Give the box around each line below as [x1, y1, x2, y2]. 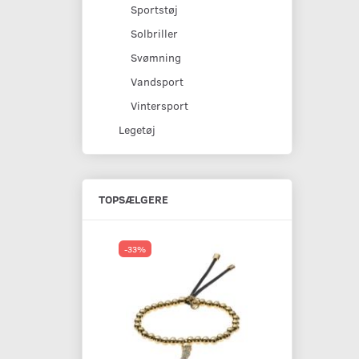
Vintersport [131, 97, 188, 113]
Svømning [131, 49, 181, 65]
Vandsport [131, 73, 184, 89]
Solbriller [131, 25, 178, 41]
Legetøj [119, 121, 155, 137]
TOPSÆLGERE [99, 191, 168, 207]
